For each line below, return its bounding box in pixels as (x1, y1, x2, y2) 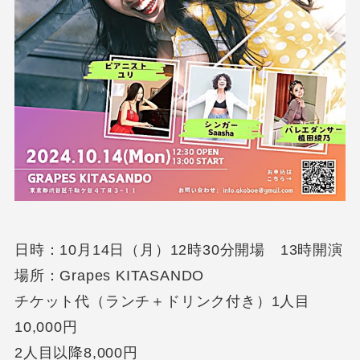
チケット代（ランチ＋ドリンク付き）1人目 (14, 293, 311, 310)
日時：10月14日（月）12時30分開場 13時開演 (14, 242, 343, 259)
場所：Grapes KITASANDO (14, 268, 205, 284)
